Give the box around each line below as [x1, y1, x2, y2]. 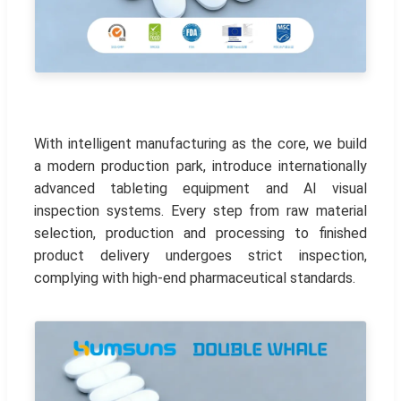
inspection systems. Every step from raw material [34, 201, 367, 219]
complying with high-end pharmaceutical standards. [34, 269, 355, 286]
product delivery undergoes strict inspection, [34, 246, 367, 264]
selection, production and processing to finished [34, 224, 367, 242]
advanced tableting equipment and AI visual [34, 179, 367, 197]
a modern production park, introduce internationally [34, 157, 367, 175]
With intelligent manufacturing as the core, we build [34, 134, 367, 152]
